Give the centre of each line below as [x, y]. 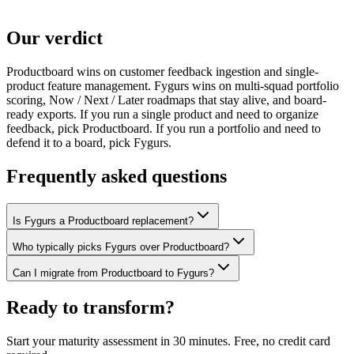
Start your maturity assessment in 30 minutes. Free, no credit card [168, 341]
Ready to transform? [90, 308]
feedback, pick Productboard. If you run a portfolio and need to [164, 129]
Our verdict [55, 38]
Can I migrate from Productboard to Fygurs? [113, 273]
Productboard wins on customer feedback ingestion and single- [162, 72]
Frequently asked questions [117, 177]
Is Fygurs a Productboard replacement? [103, 221]
